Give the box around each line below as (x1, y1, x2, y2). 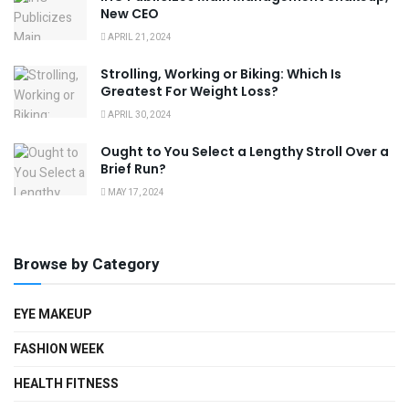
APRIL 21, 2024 (106, 30, 172, 44)
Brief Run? (100, 159, 166, 178)
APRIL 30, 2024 (106, 108, 172, 121)
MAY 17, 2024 (106, 185, 164, 199)
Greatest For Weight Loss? (100, 81, 278, 100)
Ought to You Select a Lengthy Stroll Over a (100, 142, 389, 161)
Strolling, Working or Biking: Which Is (100, 64, 341, 83)
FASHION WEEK (14, 339, 104, 359)
